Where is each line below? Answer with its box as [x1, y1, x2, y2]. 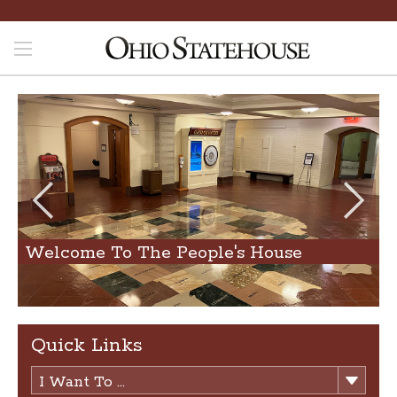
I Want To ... [39, 372, 125, 392]
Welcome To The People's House [25, 242, 302, 264]
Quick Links [31, 333, 143, 358]
